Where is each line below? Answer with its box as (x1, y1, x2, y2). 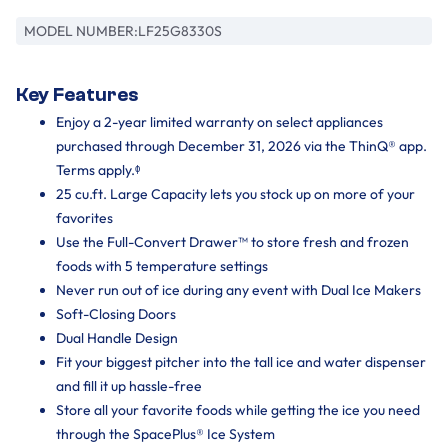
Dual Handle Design (56, 329, 178, 347)
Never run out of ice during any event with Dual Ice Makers (56, 281, 421, 299)
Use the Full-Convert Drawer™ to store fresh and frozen (56, 233, 409, 251)
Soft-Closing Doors (56, 305, 176, 323)
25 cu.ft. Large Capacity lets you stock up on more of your (56, 185, 415, 203)
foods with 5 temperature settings (56, 257, 268, 275)
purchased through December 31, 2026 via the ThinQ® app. (56, 137, 427, 155)
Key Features (16, 84, 138, 106)
